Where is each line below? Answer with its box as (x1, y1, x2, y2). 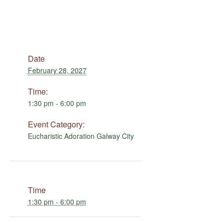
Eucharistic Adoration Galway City (27, 131, 134, 141)
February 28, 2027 (27, 65, 87, 75)
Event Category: (27, 118, 85, 130)
